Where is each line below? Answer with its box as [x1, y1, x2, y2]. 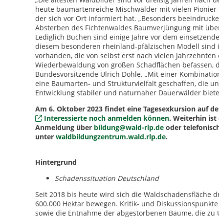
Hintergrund [35, 157, 77, 167]
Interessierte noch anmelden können [44, 113, 169, 123]
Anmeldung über [35, 123, 94, 132]
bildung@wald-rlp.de [94, 123, 166, 132]
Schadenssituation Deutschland [55, 174, 159, 183]
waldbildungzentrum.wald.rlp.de [56, 132, 166, 141]
